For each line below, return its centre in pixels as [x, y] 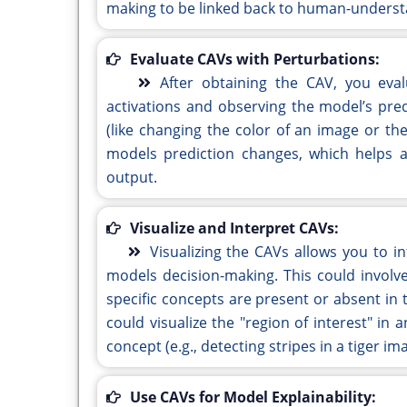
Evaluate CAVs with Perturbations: [255, 60]
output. [132, 178]
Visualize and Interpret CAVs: [234, 228]
